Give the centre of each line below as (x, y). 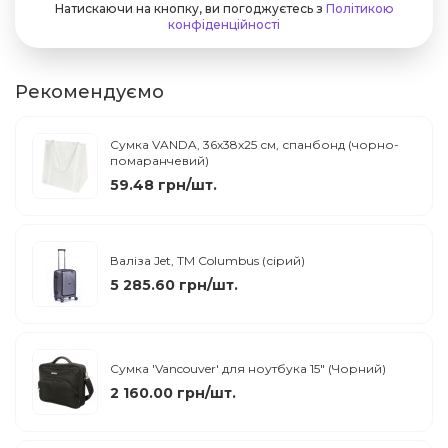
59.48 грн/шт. (163, 184)
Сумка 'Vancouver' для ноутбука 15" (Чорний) (248, 368)
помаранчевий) (159, 160)
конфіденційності (224, 25)
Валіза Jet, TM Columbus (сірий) (207, 260)
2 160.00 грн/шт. (173, 392)
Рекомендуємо (89, 92)
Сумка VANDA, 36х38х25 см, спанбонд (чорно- (254, 144)
